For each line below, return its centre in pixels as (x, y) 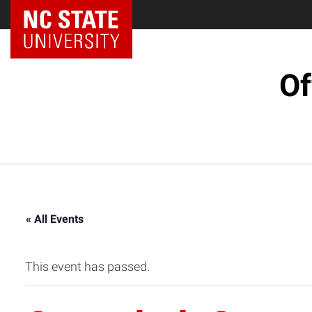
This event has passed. (87, 267)
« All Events (55, 219)
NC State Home (62, 15)
